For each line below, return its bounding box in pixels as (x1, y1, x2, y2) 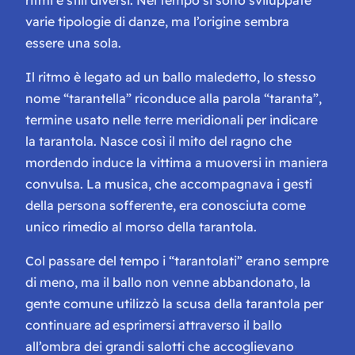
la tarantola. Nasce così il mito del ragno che (25, 132, 292, 149)
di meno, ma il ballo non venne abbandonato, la (25, 273, 311, 290)
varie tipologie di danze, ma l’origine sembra (25, 13, 289, 29)
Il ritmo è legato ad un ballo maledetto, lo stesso (25, 68, 316, 85)
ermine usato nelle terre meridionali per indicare (30, 111, 318, 128)
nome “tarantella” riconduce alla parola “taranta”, (25, 90, 322, 106)
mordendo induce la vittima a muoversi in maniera (25, 154, 328, 170)
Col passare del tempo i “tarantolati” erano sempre (25, 252, 329, 269)
